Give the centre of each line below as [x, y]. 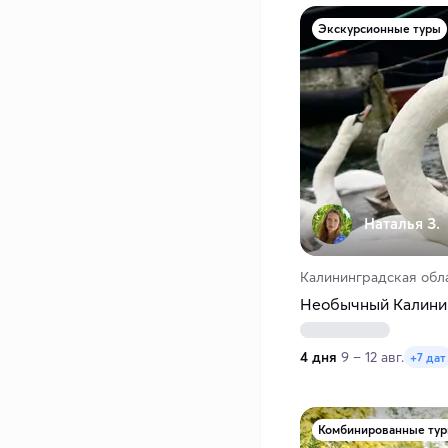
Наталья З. [402, 224]
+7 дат [428, 357]
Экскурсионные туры [379, 29]
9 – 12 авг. [372, 357]
